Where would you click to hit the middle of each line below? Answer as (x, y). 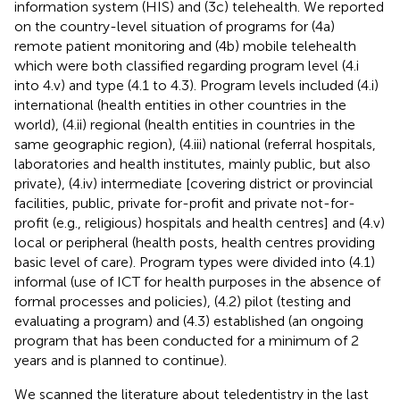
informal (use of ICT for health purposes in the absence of (197, 281)
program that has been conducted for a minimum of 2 (187, 340)
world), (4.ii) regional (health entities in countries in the (185, 124)
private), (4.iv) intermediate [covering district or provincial (194, 183)
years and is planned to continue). (121, 360)
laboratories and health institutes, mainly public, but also (192, 163)
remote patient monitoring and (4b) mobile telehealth (185, 46)
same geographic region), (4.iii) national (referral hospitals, (195, 144)
